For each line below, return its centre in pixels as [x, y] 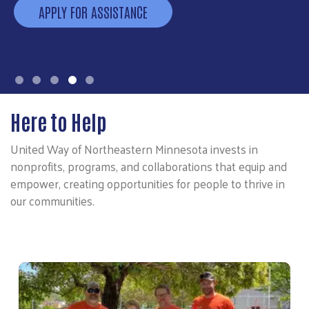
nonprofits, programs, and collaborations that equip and [149, 166]
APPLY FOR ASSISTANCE [93, 11]
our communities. [52, 200]
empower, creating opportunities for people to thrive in [148, 183]
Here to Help [59, 121]
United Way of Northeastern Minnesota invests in [134, 149]
